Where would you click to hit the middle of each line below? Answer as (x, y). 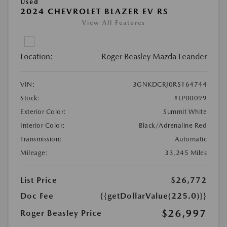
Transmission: (41, 139)
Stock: (30, 98)
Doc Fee (37, 196)
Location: (37, 57)
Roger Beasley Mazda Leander (154, 57)
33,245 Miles (186, 153)
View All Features (113, 23)
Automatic (191, 139)
